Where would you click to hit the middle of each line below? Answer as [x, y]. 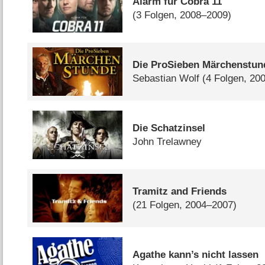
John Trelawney [167, 142]
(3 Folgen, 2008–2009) [182, 15]
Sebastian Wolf [166, 79]
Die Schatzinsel [169, 128]
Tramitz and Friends [180, 191]
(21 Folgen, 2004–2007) [185, 205]
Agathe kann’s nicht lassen [196, 254]
